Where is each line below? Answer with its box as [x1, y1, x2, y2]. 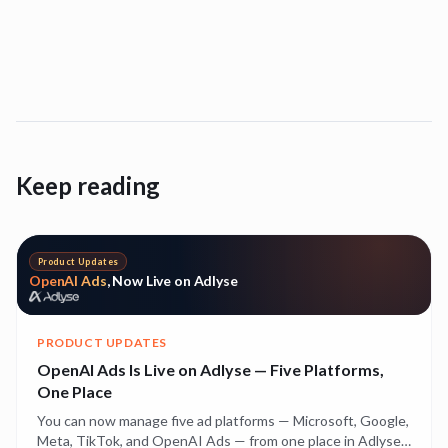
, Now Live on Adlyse [106, 272, 238, 289]
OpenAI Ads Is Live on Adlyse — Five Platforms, [37, 360, 384, 379]
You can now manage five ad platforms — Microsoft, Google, [37, 412, 409, 429]
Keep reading [16, 171, 160, 200]
